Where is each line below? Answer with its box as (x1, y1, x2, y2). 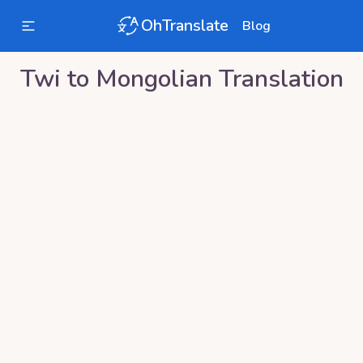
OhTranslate (141, 15, 228, 36)
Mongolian (95, 62, 212, 96)
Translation (211, 62, 344, 96)
